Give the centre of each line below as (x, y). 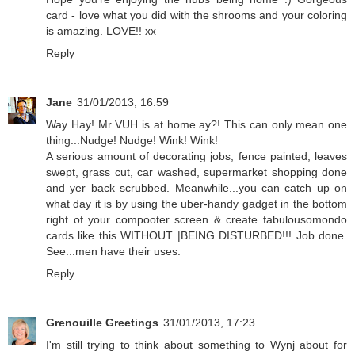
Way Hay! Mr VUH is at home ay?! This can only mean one (197, 125)
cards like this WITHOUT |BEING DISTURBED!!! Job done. (197, 236)
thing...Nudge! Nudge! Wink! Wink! (132, 141)
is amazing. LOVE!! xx (101, 31)
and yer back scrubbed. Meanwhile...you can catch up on (197, 188)
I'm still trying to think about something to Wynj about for (197, 345)
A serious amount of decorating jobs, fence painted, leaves (197, 157)
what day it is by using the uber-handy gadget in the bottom (197, 204)
